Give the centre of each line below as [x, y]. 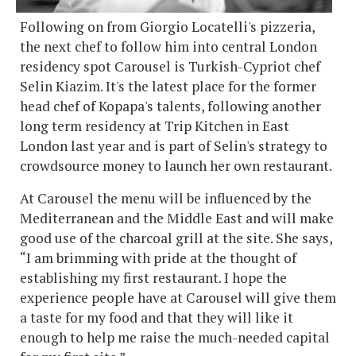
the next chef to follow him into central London [168, 46]
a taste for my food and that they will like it [157, 317]
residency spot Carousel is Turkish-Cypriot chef [170, 66]
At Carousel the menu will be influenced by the [166, 198]
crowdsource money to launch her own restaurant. [176, 165]
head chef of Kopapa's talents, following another [170, 106]
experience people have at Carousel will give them [178, 297]
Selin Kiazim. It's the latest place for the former [168, 86]
